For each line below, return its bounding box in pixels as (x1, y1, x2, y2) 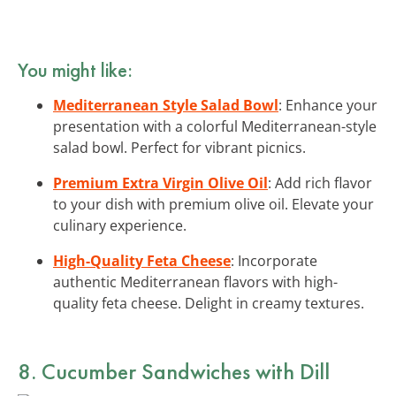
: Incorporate (231, 250, 317, 270)
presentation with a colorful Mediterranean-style (53, 116, 377, 136)
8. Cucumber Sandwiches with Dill (18, 355, 330, 386)
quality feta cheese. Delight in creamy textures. (53, 293, 364, 313)
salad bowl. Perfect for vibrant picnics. (53, 137, 306, 157)
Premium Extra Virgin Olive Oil (53, 172, 268, 193)
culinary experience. (53, 215, 187, 235)
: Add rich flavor (268, 172, 372, 193)
